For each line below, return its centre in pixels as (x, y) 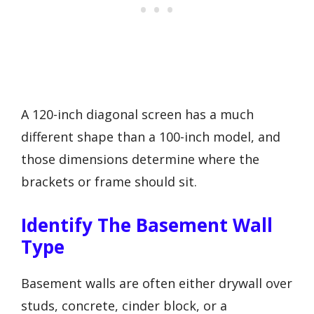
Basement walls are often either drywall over (157, 283)
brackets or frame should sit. (109, 182)
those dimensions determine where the (140, 159)
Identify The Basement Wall (147, 225)
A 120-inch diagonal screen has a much (137, 115)
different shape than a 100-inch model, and (151, 137)
